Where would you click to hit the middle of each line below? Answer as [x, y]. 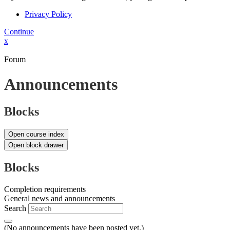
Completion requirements [45, 189]
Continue [19, 31]
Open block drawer [36, 145]
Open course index [36, 135]
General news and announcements [60, 199]
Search [15, 208]
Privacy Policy [48, 14]
